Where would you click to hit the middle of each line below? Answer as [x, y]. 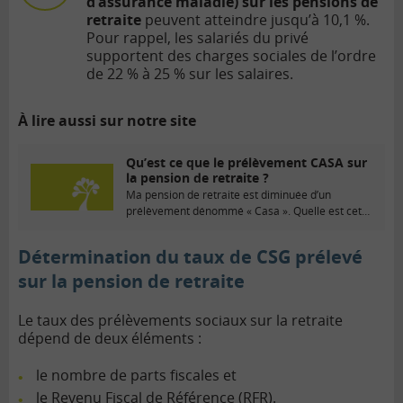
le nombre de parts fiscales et [136, 376]
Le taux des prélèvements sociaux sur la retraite [180, 321]
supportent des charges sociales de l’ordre [231, 56]
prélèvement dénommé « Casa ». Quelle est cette [249, 211]
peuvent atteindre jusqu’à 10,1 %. [255, 20]
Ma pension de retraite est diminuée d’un [228, 195]
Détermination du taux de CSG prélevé [190, 257]
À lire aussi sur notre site [107, 121]
